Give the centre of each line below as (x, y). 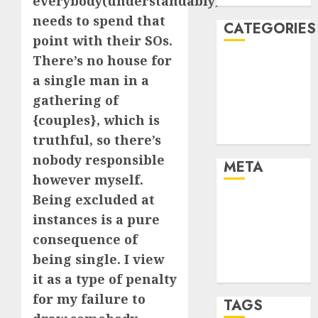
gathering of (76, 100)
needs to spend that (99, 21)
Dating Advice (262, 64)
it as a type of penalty (105, 279)
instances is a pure (96, 219)
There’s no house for (102, 60)
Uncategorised (264, 135)
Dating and (254, 82)
